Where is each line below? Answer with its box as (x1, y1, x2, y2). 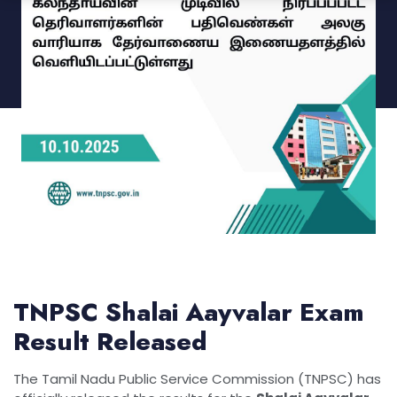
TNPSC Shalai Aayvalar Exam (13, 294, 364, 331)
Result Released (13, 323, 207, 360)
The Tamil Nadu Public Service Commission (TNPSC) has (13, 370, 381, 388)
